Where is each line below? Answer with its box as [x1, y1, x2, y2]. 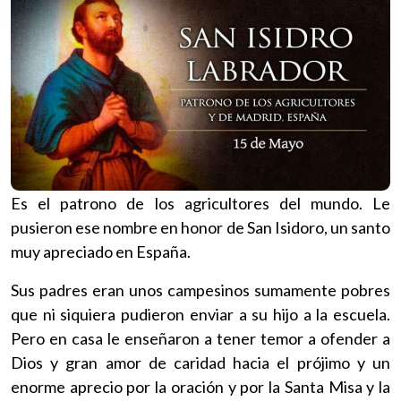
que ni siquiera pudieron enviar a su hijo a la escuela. [11, 303, 390, 324]
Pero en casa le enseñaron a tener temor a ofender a [11, 328, 390, 348]
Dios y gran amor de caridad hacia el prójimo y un [11, 352, 390, 372]
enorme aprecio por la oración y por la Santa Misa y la [11, 376, 390, 397]
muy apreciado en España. [11, 241, 191, 261]
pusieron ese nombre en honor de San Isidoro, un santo [11, 217, 390, 237]
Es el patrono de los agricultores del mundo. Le [11, 192, 390, 213]
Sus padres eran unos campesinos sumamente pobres [11, 279, 390, 300]
